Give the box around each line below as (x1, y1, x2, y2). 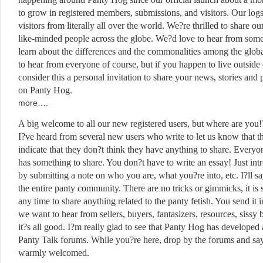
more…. (18, 98, 48, 107)
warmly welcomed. (18, 248, 89, 258)
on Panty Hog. (18, 85, 79, 95)
